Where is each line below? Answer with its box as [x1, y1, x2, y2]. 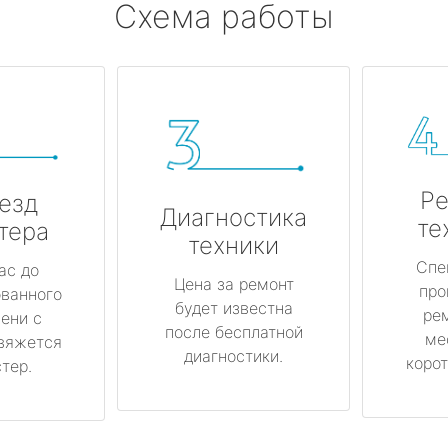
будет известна [174, 298, 293, 319]
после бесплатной [164, 322, 303, 343]
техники [188, 231, 279, 261]
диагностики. [184, 346, 283, 367]
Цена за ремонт [173, 274, 294, 295]
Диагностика [160, 203, 307, 233]
